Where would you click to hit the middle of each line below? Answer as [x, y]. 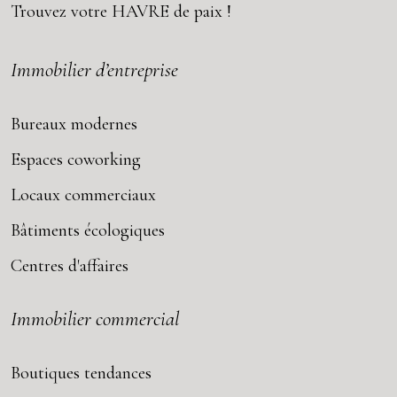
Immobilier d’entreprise [94, 70]
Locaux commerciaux [83, 195]
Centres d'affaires [70, 265]
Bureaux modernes [74, 124]
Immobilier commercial [95, 319]
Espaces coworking [76, 159]
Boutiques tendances [81, 373]
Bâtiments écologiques [88, 230]
